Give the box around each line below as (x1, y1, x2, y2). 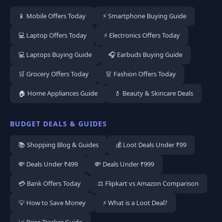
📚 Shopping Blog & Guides (18, 140, 99, 149)
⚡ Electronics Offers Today (104, 31, 180, 40)
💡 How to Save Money (18, 198, 86, 207)
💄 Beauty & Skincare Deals (114, 89, 193, 98)
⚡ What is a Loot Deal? (103, 198, 167, 207)
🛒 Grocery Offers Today (18, 69, 89, 78)
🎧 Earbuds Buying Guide (109, 50, 182, 59)
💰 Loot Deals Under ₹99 (115, 140, 186, 149)
